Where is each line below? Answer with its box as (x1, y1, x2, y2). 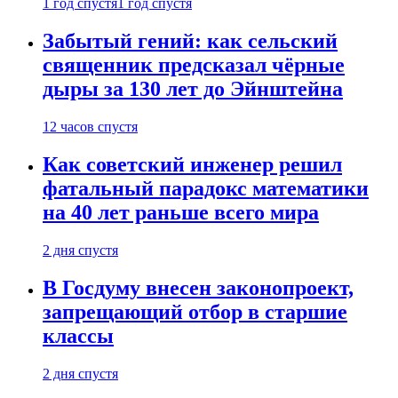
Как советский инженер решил (43, 152, 342, 176)
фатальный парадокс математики (43, 176, 369, 200)
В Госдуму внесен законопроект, (43, 275, 354, 299)
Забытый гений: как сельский (43, 29, 338, 53)
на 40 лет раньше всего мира (43, 200, 319, 224)
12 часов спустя (43, 118, 138, 134)
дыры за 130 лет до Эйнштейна (43, 77, 343, 101)
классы (43, 323, 114, 347)
